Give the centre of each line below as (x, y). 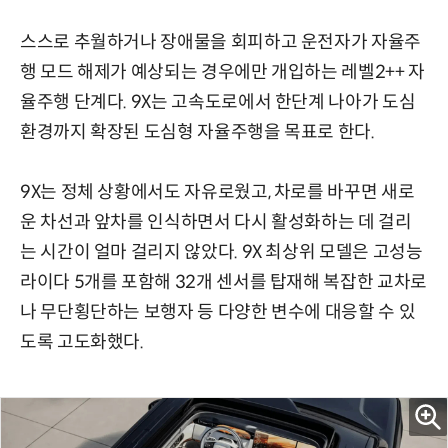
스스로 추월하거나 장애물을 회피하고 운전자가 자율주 (220, 41)
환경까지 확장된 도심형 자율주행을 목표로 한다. (197, 131)
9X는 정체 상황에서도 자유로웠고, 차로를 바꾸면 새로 (217, 191)
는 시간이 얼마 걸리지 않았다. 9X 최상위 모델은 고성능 (221, 251)
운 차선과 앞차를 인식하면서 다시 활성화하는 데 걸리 (216, 221)
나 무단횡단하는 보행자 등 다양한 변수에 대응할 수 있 (218, 311)
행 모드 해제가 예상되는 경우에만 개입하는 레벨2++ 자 (222, 71)
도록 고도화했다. (82, 341)
